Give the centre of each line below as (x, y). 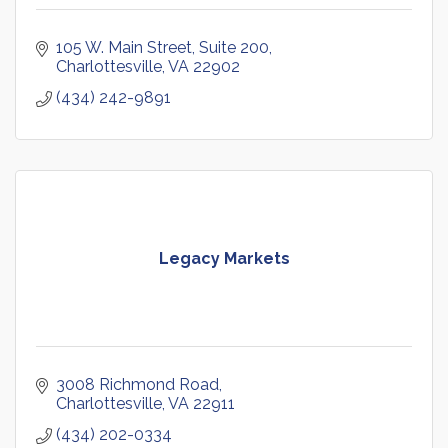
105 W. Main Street (124, 47)
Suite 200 (234, 47)
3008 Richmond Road (137, 384)
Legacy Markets (224, 258)
